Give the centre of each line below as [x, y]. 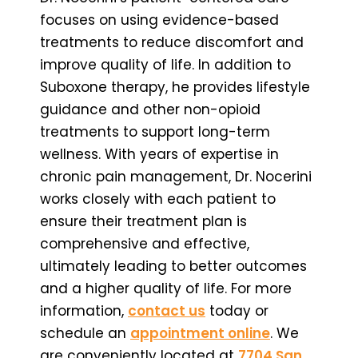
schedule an [85, 333]
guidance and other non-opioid [150, 109]
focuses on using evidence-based [159, 20]
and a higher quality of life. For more [166, 288]
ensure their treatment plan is [143, 221]
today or [237, 310]
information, [84, 310]
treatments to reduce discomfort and [172, 42]
